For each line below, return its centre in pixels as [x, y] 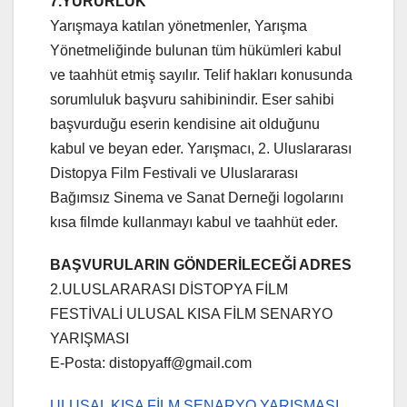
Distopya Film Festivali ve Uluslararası [174, 173]
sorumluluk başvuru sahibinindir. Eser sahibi [192, 99]
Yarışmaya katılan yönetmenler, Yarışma [179, 25]
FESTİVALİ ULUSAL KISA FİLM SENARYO [191, 313]
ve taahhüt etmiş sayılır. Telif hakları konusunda [201, 74]
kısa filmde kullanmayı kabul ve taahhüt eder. [194, 222]
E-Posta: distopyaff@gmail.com [151, 362]
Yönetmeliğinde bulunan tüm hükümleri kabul [196, 50]
